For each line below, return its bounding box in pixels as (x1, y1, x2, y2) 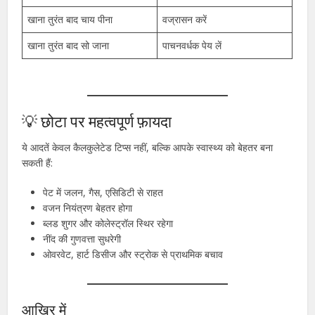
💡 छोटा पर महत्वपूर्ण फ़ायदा (22, 110, 172, 131)
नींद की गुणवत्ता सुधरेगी (43, 231, 122, 245)
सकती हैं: (22, 155, 53, 169)
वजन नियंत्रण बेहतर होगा (43, 200, 133, 214)
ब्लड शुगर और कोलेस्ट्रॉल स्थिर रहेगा (43, 216, 174, 230)
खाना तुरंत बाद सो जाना (27, 38, 110, 52)
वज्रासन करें (162, 12, 207, 26)
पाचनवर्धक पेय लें (162, 38, 222, 52)
